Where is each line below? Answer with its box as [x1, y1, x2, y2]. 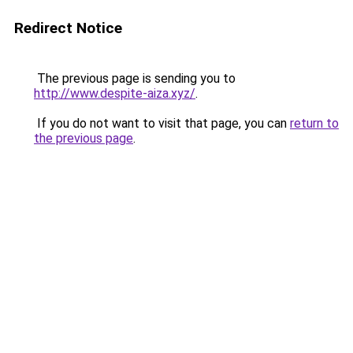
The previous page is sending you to [34, 71, 236, 86]
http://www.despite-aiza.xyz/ [34, 86, 195, 101]
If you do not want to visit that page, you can [34, 116, 290, 131]
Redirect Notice [14, 19, 122, 37]
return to [290, 116, 339, 131]
